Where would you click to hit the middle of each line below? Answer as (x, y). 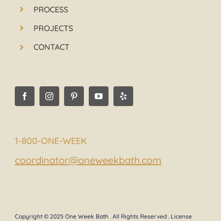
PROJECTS (54, 28)
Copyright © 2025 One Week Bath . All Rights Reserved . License (103, 216)
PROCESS (51, 9)
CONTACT (52, 47)
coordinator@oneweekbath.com (88, 160)
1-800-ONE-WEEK (51, 141)
